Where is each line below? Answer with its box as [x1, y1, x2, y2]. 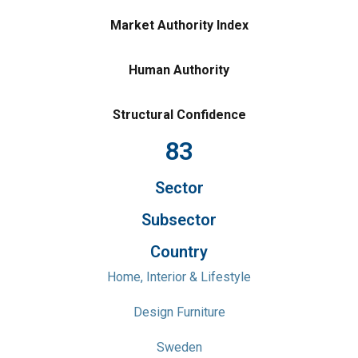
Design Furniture [133, 304, 225, 320]
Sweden [156, 340, 202, 355]
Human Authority [129, 62, 229, 78]
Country [150, 242, 208, 261]
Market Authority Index [109, 18, 249, 33]
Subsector [141, 210, 217, 229]
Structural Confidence [112, 107, 246, 122]
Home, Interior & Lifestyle [107, 269, 251, 284]
